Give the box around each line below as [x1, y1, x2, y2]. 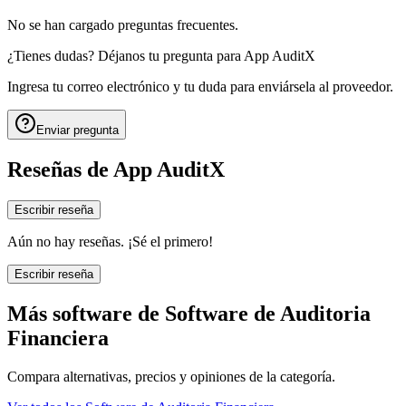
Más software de [7, 301, 159, 325]
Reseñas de [7, 157, 109, 181]
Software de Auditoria [165, 301, 371, 325]
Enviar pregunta [36, 122, 119, 137]
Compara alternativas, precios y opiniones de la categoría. [7, 368, 335, 384]
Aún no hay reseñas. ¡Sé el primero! [7, 233, 213, 249]
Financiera [7, 325, 109, 350]
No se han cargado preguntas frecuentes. [7, 16, 238, 33]
